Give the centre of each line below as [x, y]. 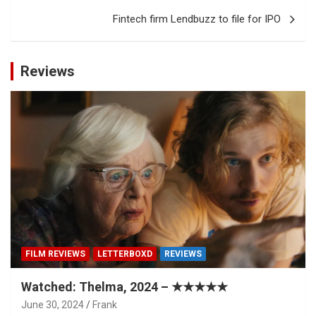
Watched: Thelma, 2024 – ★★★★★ [124, 287]
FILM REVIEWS [55, 254]
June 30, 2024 [53, 305]
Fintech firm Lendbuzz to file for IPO [197, 19]
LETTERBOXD [125, 254]
